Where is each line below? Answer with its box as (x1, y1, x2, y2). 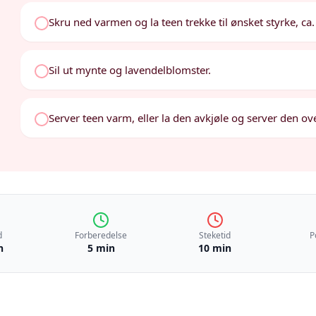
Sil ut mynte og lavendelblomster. (49, 63, 212, 77)
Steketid (199, 229, 231, 241)
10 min (198, 241, 232, 255)
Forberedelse (75, 229, 128, 241)
